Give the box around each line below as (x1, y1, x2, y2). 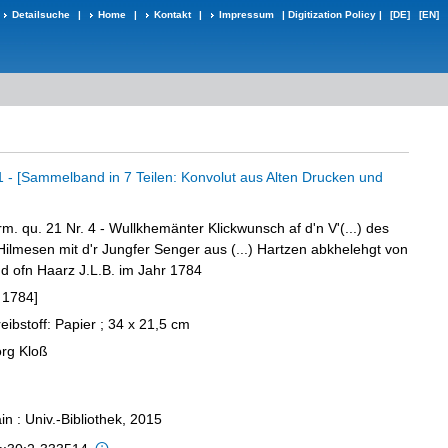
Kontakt (154, 9, 191, 20)
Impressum (219, 9, 274, 20)
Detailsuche (12, 9, 70, 20)
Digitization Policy (288, 9, 376, 20)
